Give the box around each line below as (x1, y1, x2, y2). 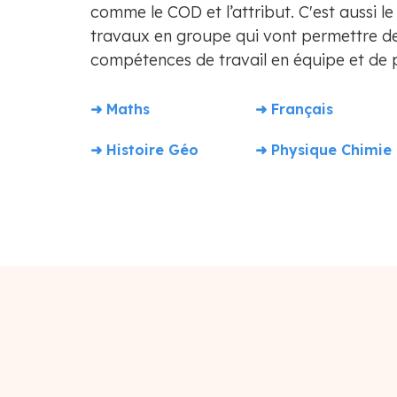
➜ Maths (90, 100, 150, 119)
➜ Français (255, 100, 333, 119)
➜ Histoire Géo (90, 140, 198, 159)
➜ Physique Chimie (255, 140, 392, 159)
